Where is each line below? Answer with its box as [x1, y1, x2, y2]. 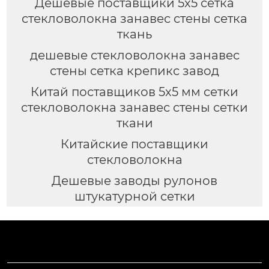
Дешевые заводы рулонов [52, 173, 217, 188]
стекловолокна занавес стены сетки [21, 100, 248, 115]
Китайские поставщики [61, 136, 208, 151]
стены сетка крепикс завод [50, 64, 219, 79]
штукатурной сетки [74, 189, 195, 204]
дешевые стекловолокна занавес [29, 48, 240, 63]
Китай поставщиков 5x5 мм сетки [31, 84, 238, 99]
